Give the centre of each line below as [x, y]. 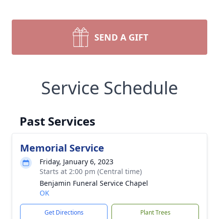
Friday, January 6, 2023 [77, 162]
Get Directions [64, 212]
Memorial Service [62, 148]
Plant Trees [155, 212]
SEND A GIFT [121, 37]
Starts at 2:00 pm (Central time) [91, 171]
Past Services [57, 121]
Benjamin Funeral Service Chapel [94, 183]
